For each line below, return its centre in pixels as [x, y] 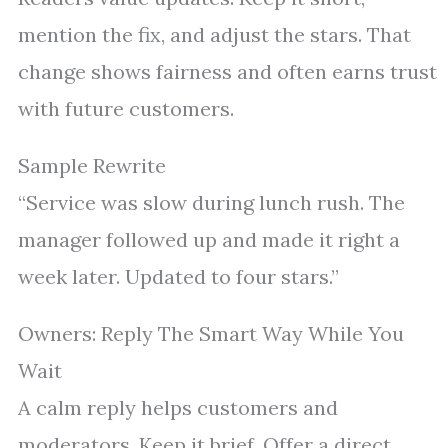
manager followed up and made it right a [209, 240]
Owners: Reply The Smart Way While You [211, 334]
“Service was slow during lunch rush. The [211, 203]
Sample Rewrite [92, 166]
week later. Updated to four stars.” [178, 277]
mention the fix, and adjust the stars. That [214, 35]
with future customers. [126, 109]
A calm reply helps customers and [178, 408]
